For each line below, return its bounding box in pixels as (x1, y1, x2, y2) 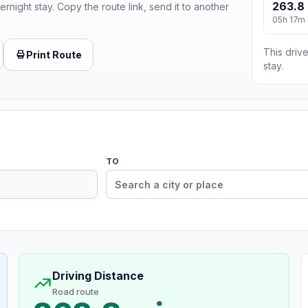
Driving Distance (52, 269, 144, 283)
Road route (52, 286, 99, 298)
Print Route (26, 48, 82, 60)
